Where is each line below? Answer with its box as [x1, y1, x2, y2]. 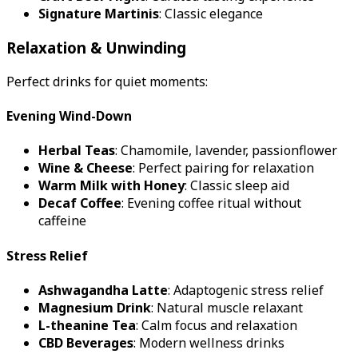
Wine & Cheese [38, 159, 133, 177]
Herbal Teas [38, 141, 115, 160]
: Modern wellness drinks [133, 333, 284, 352]
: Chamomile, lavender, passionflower [115, 141, 337, 160]
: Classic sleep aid [185, 177, 289, 195]
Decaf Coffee [38, 194, 121, 213]
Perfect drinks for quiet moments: [6, 72, 208, 90]
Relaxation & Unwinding [6, 38, 186, 58]
